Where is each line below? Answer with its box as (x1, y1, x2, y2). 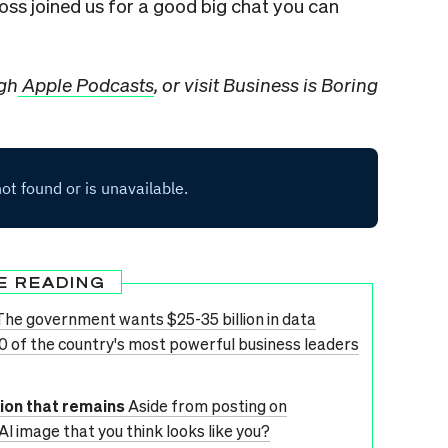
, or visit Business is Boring (154, 72, 378, 96)
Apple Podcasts (18, 72, 154, 96)
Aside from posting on (128, 395, 287, 416)
